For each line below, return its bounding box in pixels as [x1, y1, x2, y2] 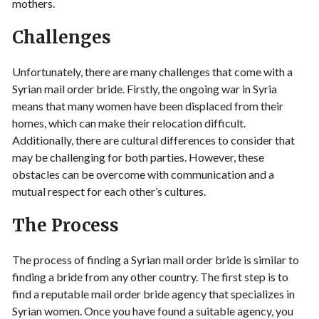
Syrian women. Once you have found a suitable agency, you [12, 304, 293, 318]
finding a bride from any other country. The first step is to [12, 270, 288, 283]
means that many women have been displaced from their [12, 99, 283, 113]
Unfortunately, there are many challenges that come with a [12, 65, 293, 78]
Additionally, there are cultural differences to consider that [12, 133, 295, 147]
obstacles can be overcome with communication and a [12, 167, 274, 181]
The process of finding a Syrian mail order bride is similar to [12, 253, 299, 266]
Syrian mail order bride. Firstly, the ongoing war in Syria [12, 82, 277, 95]
